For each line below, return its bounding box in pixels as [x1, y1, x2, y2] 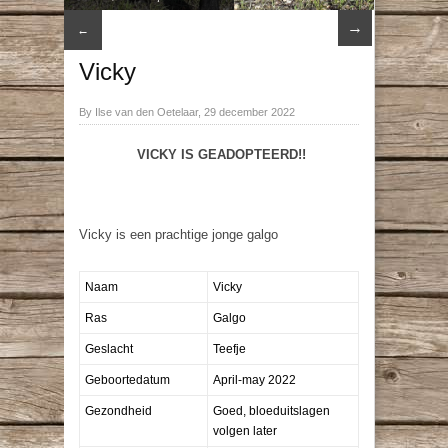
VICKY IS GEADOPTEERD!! [132, 146, 306, 162]
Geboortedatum [85, 372, 170, 387]
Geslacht [85, 341, 133, 356]
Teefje [213, 341, 246, 356]
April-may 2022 [213, 372, 296, 387]
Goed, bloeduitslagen [213, 403, 330, 418]
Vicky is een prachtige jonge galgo [79, 226, 278, 242]
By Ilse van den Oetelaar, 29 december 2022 [79, 105, 295, 118]
